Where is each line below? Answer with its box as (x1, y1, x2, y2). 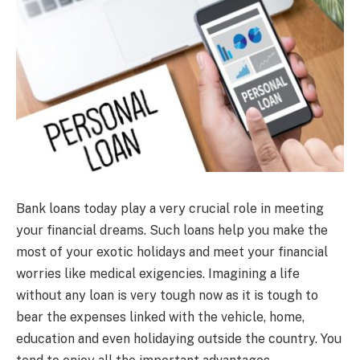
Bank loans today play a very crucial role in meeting (16, 200, 324, 216)
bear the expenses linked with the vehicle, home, (16, 309, 305, 325)
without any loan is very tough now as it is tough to (16, 287, 318, 303)
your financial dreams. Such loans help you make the (16, 222, 328, 238)
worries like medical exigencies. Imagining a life (16, 265, 300, 281)
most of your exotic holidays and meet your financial (16, 243, 328, 260)
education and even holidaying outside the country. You (16, 330, 342, 346)
